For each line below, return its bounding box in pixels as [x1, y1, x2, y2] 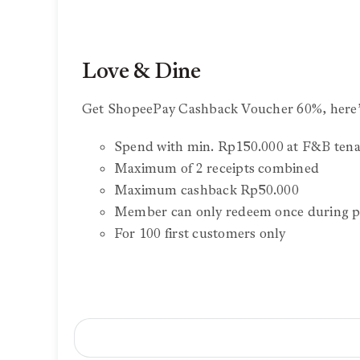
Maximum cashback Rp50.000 [113, 182, 299, 200]
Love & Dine [81, 57, 201, 86]
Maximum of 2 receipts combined [113, 160, 320, 178]
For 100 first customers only [113, 225, 286, 243]
